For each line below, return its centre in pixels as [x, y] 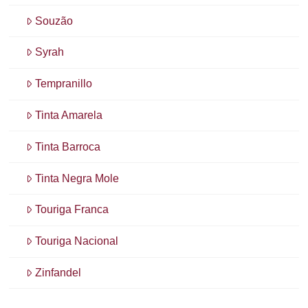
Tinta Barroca [68, 146]
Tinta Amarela [69, 115]
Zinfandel [58, 272]
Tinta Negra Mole [77, 178]
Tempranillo [64, 84]
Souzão [54, 21]
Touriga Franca [72, 210]
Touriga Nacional [77, 241]
